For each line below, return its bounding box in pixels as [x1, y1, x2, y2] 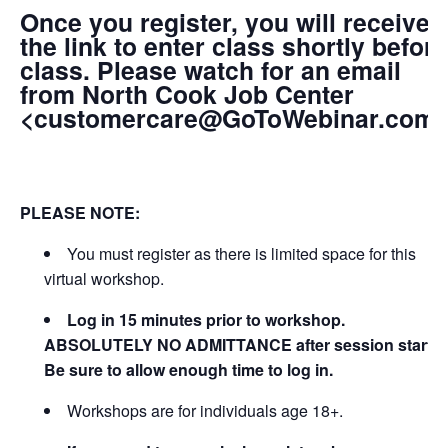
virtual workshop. [44, 266, 164, 290]
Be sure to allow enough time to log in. [44, 357, 333, 381]
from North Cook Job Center [20, 76, 354, 113]
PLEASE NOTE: [20, 200, 140, 224]
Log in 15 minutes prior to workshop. [67, 307, 345, 331]
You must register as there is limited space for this [67, 241, 416, 265]
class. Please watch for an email [20, 52, 401, 89]
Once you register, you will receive [20, 4, 430, 41]
